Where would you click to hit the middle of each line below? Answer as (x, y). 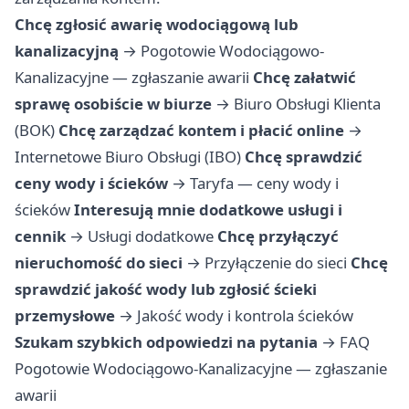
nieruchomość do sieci (99, 263)
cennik (40, 236)
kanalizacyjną (67, 51)
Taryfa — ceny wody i (264, 184)
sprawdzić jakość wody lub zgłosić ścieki (166, 289)
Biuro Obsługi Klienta (307, 104)
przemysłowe (65, 316)
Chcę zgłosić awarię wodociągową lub (157, 25)
